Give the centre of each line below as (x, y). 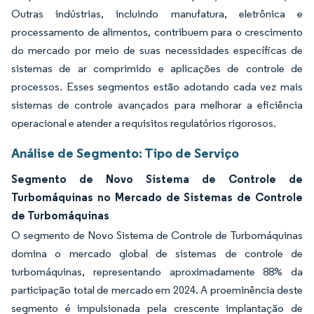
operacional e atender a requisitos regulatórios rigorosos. (144, 123)
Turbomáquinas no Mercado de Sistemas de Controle (157, 197)
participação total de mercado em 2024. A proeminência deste (157, 289)
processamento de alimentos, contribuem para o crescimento (157, 32)
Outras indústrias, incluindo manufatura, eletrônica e (157, 13)
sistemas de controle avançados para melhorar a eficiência (157, 104)
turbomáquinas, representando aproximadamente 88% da (157, 271)
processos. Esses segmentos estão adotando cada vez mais (157, 86)
